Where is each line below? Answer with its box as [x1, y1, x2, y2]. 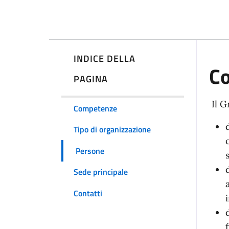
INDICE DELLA [74, 51, 135, 65]
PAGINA [74, 72, 108, 86]
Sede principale [74, 166, 128, 178]
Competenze [74, 102, 117, 114]
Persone [76, 144, 104, 157]
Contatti [74, 187, 102, 199]
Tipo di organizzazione [74, 123, 151, 136]
